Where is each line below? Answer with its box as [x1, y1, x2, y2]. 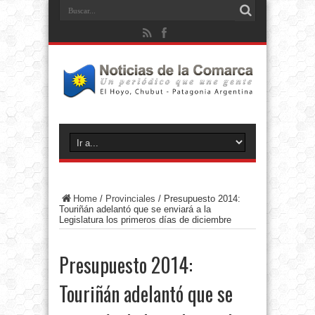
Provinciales [105, 193, 155, 205]
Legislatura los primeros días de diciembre [59, 214, 231, 226]
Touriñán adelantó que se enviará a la [59, 204, 211, 215]
